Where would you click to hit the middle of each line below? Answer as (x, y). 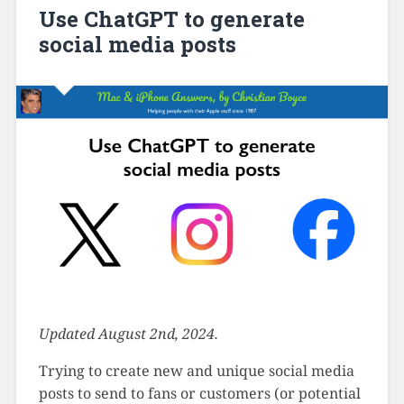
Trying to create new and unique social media (196, 370)
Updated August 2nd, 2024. (128, 333)
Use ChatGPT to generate (171, 19)
